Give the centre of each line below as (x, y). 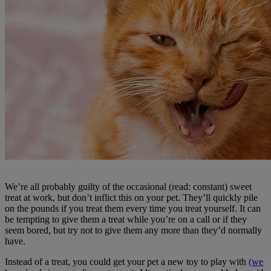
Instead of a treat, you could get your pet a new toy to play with (127, 262)
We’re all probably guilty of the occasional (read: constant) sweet (128, 187)
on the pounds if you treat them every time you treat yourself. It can (133, 209)
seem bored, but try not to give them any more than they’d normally (133, 230)
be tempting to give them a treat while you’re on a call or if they (126, 220)
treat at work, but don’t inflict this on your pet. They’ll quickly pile (131, 198)
